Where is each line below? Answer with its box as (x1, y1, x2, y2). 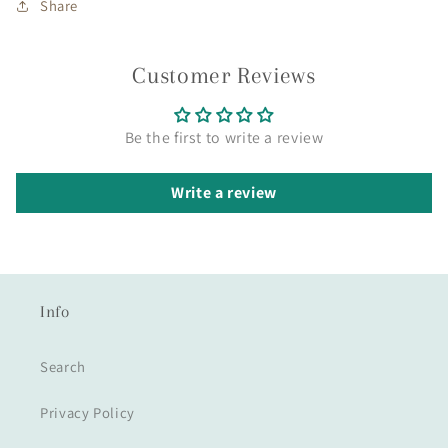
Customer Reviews (132, 62, 316, 89)
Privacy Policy (40, 402, 135, 422)
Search (40, 356, 86, 376)
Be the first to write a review (124, 127, 324, 149)
